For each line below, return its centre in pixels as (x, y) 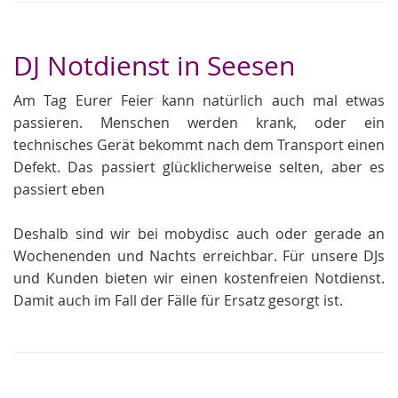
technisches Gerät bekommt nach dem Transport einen (199, 145)
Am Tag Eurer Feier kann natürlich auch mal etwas (199, 100)
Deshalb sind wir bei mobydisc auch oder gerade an (199, 234)
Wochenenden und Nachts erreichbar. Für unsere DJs (199, 256)
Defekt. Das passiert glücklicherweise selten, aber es (199, 167)
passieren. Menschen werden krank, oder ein (199, 123)
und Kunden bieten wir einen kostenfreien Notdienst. (199, 278)
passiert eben (59, 189)
